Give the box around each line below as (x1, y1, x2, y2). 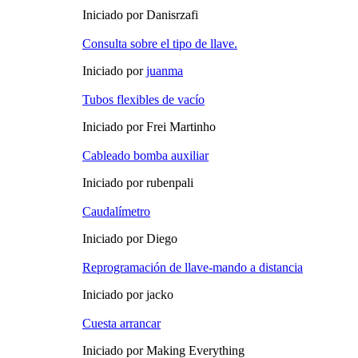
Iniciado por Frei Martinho (82, 120, 216, 134)
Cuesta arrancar (82, 316, 161, 331)
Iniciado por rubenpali (82, 176, 193, 190)
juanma (146, 64, 183, 78)
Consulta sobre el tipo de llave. (82, 37, 237, 51)
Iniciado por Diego (82, 232, 177, 246)
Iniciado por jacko (82, 288, 173, 302)
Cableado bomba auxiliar (82, 149, 209, 163)
